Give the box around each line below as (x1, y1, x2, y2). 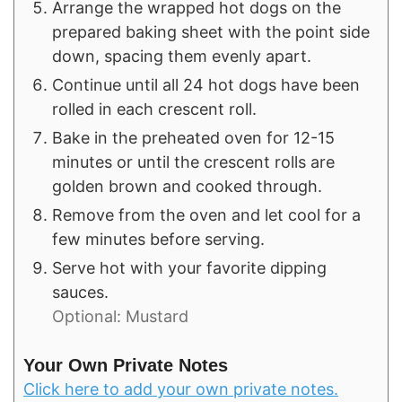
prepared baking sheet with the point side (52, 22, 370, 42)
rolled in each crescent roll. (52, 100, 257, 119)
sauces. (52, 283, 109, 302)
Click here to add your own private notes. (23, 379, 338, 398)
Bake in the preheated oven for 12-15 (52, 128, 335, 148)
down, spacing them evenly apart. (52, 47, 311, 66)
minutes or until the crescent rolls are (52, 153, 335, 172)
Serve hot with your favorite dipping (52, 258, 327, 278)
